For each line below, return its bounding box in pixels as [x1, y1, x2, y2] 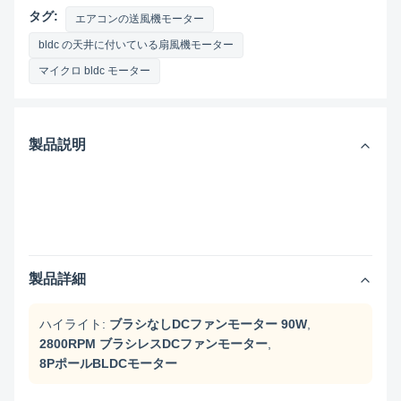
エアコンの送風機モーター [75, 13, 204, 25]
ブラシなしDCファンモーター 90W [109, 317, 307, 331]
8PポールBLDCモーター [39, 356, 177, 371]
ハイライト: [39, 317, 106, 331]
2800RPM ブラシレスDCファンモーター [39, 337, 268, 351]
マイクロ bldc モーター [38, 64, 150, 77]
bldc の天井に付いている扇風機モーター [38, 38, 234, 51]
